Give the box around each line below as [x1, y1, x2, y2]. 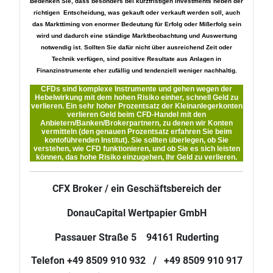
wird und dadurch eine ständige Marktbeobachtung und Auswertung [36, 32, 237, 39]
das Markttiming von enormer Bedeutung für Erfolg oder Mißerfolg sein [32, 21, 241, 27]
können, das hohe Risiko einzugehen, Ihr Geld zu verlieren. [36, 153, 237, 161]
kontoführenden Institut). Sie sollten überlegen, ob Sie [44, 136, 229, 144]
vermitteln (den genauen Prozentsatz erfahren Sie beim [41, 127, 232, 136]
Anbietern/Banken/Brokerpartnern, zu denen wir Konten [40, 119, 233, 127]
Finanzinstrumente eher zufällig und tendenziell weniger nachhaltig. [36, 67, 237, 74]
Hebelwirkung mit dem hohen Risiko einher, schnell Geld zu [35, 93, 238, 102]
